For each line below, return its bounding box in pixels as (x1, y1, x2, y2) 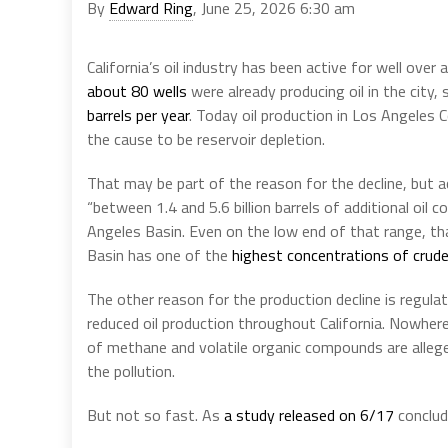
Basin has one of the (87, 242, 232, 267)
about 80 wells (87, 78, 187, 103)
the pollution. (87, 358, 175, 383)
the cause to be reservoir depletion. (87, 126, 325, 151)
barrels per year (87, 102, 189, 127)
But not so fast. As (87, 402, 224, 427)
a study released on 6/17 (224, 402, 394, 427)
